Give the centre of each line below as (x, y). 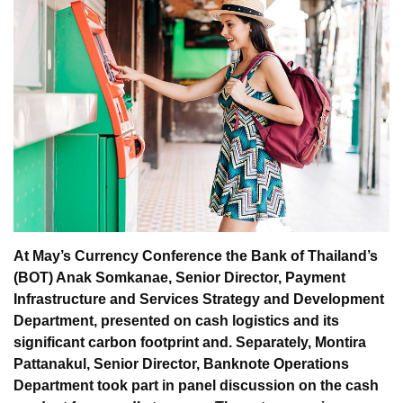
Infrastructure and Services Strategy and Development (199, 300)
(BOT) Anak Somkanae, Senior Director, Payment (179, 278)
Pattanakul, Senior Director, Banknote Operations (181, 364)
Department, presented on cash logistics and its (176, 321)
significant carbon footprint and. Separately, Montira (190, 343)
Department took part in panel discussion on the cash (196, 386)
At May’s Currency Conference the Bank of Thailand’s (196, 256)
